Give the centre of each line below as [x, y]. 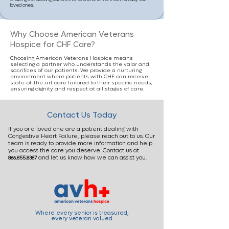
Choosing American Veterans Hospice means [72, 58]
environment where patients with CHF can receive [79, 76]
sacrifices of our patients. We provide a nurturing [76, 70]
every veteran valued [82, 219]
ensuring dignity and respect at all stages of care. [77, 89]
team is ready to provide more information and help [80, 143]
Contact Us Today [82, 115]
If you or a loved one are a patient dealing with [73, 129]
